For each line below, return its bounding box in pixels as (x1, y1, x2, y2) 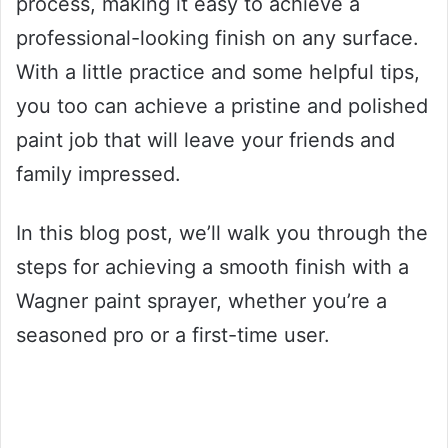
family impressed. (16, 161, 181, 186)
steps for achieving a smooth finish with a (16, 254, 409, 279)
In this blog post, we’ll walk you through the (16, 220, 428, 245)
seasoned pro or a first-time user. (16, 322, 330, 347)
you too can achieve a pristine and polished (16, 93, 428, 118)
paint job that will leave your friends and (16, 127, 395, 152)
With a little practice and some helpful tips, (16, 59, 420, 84)
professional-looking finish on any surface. (16, 25, 419, 50)
